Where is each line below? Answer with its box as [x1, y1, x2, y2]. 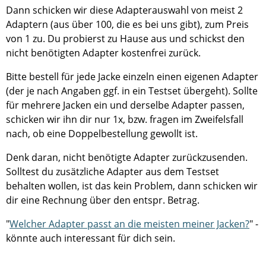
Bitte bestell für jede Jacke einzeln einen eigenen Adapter [6, 69, 258, 83]
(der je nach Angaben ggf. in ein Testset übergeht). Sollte [6, 84, 258, 97]
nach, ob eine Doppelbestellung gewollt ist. [6, 126, 198, 140]
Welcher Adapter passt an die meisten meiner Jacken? [9, 217, 249, 230]
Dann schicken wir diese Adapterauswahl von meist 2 [6, 3, 243, 17]
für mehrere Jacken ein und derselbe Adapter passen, [6, 98, 245, 112]
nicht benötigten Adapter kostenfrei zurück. [6, 46, 201, 59]
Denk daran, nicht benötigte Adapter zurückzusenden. [6, 150, 248, 164]
